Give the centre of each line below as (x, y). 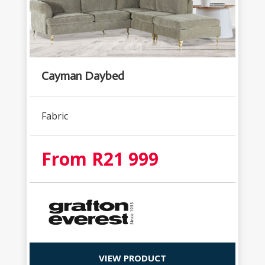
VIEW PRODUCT (132, 258)
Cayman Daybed (83, 75)
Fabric (54, 116)
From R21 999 (100, 159)
